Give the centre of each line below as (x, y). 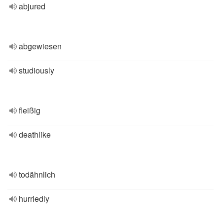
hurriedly (34, 199)
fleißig (30, 110)
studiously (37, 70)
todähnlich (37, 174)
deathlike (35, 134)
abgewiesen (40, 46)
